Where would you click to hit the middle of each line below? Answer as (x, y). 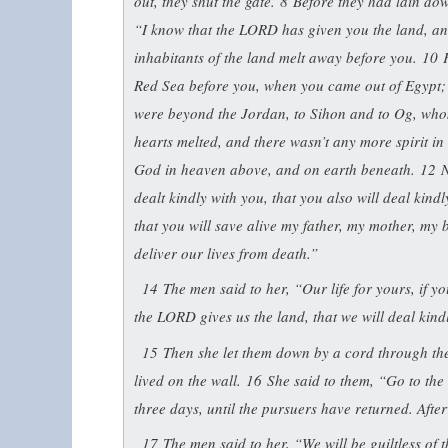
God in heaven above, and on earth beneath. (277, 168)
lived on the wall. (190, 379)
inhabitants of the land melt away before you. (278, 56)
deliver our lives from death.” (226, 252)
